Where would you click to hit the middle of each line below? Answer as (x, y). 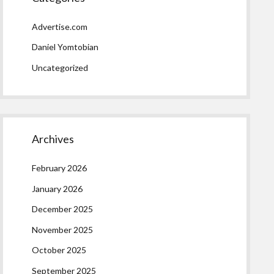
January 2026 (57, 188)
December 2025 (63, 209)
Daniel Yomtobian (65, 47)
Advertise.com (60, 26)
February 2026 (60, 168)
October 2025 (59, 250)
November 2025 (63, 229)
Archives (53, 139)
